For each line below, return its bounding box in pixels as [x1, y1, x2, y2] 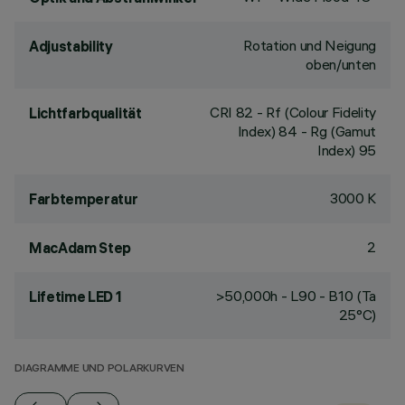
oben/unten [306, 55, 376, 73]
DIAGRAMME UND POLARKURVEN [14, 363, 184, 375]
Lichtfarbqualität [29, 104, 142, 122]
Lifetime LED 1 [29, 287, 122, 306]
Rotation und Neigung [243, 36, 376, 54]
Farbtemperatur [29, 190, 138, 208]
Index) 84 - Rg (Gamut [237, 122, 376, 140]
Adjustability [29, 37, 113, 55]
